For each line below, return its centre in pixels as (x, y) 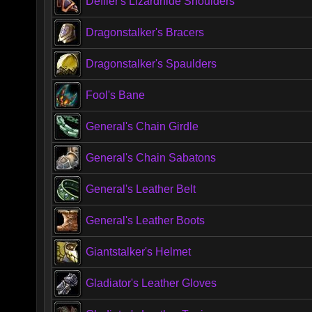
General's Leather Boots (145, 220)
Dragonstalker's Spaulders (151, 64)
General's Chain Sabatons (151, 158)
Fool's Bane (115, 95)
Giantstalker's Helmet (138, 252)
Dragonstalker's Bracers (145, 32)
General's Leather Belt (141, 189)
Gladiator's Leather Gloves (151, 283)
